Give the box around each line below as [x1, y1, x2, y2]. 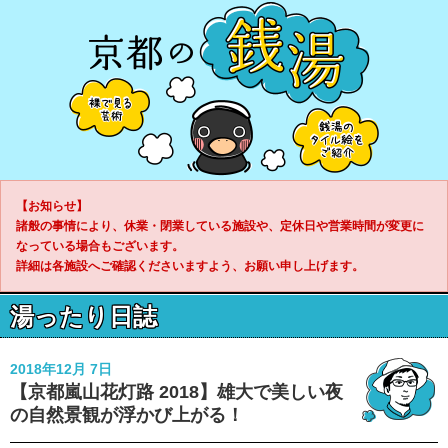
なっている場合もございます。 [16, 239, 184, 253]
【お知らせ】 [16, 199, 88, 213]
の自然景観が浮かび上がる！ [10, 405, 244, 425]
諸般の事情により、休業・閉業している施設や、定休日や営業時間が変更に [16, 219, 424, 233]
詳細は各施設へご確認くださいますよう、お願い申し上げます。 [16, 259, 364, 273]
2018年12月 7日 [10, 361, 112, 377]
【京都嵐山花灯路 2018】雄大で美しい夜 [10, 382, 343, 402]
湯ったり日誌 [10, 303, 157, 330]
